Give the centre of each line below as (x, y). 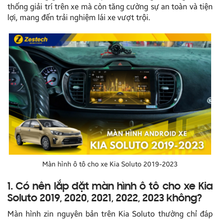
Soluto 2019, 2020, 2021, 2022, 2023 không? (105, 199)
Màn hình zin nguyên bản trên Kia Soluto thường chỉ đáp (110, 214)
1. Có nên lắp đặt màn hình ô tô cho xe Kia (110, 187)
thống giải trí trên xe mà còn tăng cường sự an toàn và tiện (110, 6)
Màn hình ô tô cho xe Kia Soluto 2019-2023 (110, 164)
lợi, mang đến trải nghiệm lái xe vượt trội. (79, 17)
